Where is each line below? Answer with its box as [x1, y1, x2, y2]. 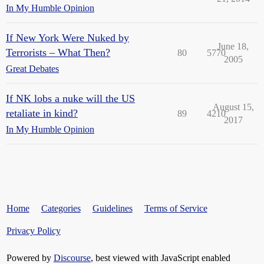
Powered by [6, 253, 54, 263]
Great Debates [6, 64, 59, 74]
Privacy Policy [6, 226, 61, 236]
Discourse [53, 253, 91, 263]
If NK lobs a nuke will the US [6, 93, 135, 104]
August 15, [212, 102, 254, 112]
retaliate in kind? [6, 107, 78, 119]
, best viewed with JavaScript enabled [90, 253, 230, 263]
